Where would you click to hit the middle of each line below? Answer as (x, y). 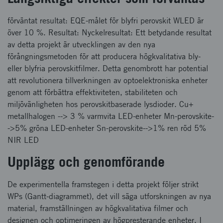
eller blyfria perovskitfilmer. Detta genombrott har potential (108, 68)
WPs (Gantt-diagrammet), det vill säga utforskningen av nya (109, 196)
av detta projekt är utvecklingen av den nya (81, 45)
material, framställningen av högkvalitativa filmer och (98, 208)
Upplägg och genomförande (86, 162)
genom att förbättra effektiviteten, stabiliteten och (93, 92)
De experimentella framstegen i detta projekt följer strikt (103, 184)
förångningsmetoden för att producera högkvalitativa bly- (104, 56)
